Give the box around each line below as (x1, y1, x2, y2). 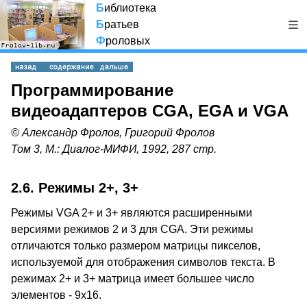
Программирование (11, 81, 173, 99)
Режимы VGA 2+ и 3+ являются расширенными (11, 207, 252, 219)
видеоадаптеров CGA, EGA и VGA (11, 101, 288, 120)
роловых (106, 35, 150, 47)
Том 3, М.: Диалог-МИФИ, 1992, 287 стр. (11, 143, 217, 155)
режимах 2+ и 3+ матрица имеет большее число (11, 273, 254, 284)
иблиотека (104, 2, 156, 14)
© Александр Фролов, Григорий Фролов (11, 127, 214, 138)
